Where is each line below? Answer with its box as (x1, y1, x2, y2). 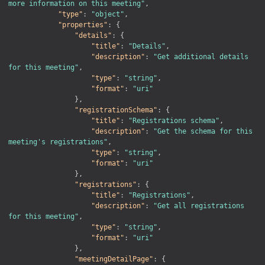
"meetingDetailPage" (75, 254, 153, 263)
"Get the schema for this (153, 127, 253, 135)
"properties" (58, 20, 108, 29)
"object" (91, 9, 124, 18)
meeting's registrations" (8, 137, 108, 146)
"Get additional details (153, 52, 248, 61)
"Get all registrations (153, 201, 244, 210)
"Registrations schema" (128, 116, 219, 125)
